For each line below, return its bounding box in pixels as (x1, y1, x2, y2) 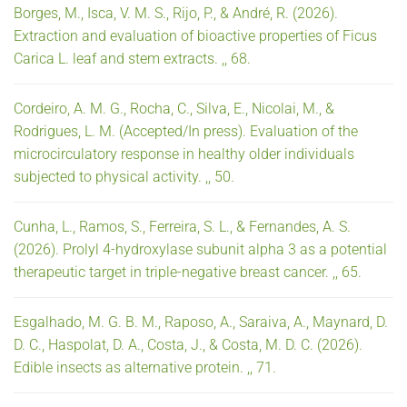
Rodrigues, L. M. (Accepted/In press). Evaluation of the (14, 122, 358, 140)
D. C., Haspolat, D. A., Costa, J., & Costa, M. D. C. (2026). (14, 335, 362, 353)
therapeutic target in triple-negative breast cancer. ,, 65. (14, 263, 362, 281)
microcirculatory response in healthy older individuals (14, 144, 354, 163)
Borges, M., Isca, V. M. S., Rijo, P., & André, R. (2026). (14, 4, 338, 22)
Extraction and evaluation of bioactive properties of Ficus (14, 26, 377, 45)
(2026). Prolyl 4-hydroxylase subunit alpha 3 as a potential (14, 240, 387, 258)
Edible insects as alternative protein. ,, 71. (14, 358, 276, 376)
